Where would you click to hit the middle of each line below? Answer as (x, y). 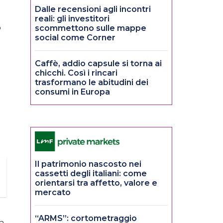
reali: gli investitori (72, 19)
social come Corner (75, 38)
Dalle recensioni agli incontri (93, 9)
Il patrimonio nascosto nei (88, 164)
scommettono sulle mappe (91, 28)
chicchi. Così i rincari (76, 73)
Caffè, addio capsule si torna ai (98, 64)
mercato (53, 193)
